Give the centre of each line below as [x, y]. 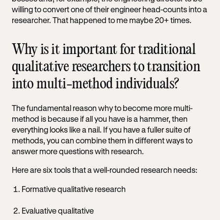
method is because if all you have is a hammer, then [100, 118]
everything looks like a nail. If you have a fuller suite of [101, 129]
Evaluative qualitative [58, 210]
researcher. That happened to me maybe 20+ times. [102, 20]
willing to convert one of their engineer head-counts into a [110, 9]
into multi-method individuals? [97, 84]
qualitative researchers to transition [106, 67]
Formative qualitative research [74, 189]
